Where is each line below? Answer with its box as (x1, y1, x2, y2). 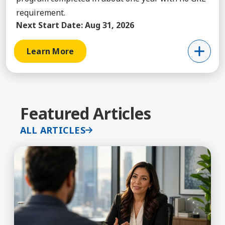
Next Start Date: (16, 20, 83, 31)
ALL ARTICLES (20, 124, 85, 137)
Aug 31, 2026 (85, 20, 134, 31)
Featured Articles (20, 102, 151, 125)
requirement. (16, 7, 65, 19)
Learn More (27, 46, 74, 57)
